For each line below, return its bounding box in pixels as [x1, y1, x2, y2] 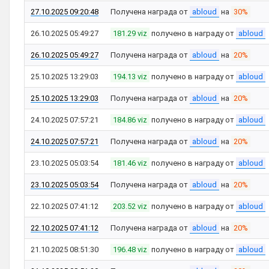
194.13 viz [113, 72, 147, 81]
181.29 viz [113, 29, 147, 38]
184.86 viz [113, 115, 147, 124]
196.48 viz [113, 245, 147, 254]
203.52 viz [113, 202, 147, 211]
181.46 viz [113, 159, 147, 168]
